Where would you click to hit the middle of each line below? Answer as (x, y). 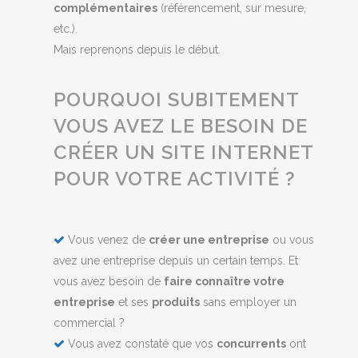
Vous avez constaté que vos (141, 344)
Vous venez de (107, 240)
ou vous (292, 240)
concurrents (252, 344)
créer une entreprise (209, 240)
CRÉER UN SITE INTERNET (184, 153)
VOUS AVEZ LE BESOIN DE (181, 126)
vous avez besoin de (109, 282)
